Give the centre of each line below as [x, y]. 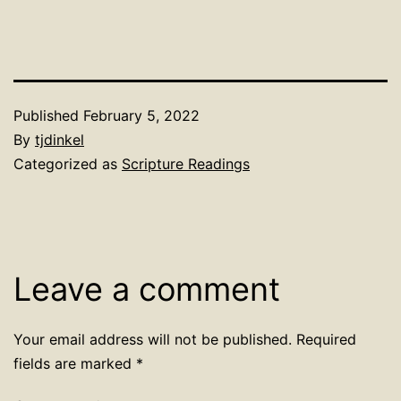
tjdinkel [60, 140]
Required [326, 339]
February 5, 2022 [141, 115]
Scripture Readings [186, 164]
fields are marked [75, 363]
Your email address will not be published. [153, 339]
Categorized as [68, 164]
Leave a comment [147, 289]
